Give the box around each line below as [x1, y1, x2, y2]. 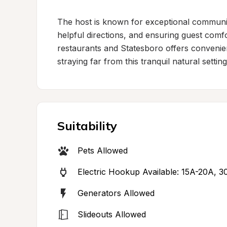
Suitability [57, 118, 117, 133]
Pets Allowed [78, 145, 128, 156]
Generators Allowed [78, 188, 155, 198]
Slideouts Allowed [78, 209, 146, 219]
